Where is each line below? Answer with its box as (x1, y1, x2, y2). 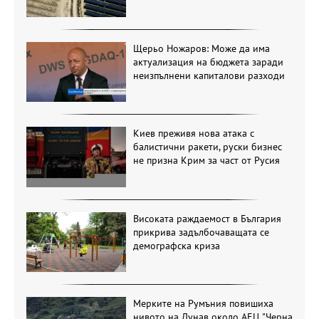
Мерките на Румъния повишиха (132, 296, 273, 310)
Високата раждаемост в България (132, 211, 281, 225)
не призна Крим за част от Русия (132, 154, 280, 167)
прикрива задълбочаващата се (132, 225, 269, 239)
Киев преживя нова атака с (132, 127, 254, 140)
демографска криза (132, 239, 220, 252)
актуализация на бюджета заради (132, 55, 283, 68)
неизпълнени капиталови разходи (132, 68, 285, 82)
